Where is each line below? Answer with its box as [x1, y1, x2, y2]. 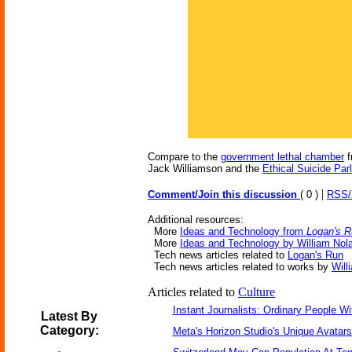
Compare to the [148, 151, 221, 163]
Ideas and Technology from [180, 225, 306, 237]
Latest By [41, 310, 97, 323]
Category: [39, 324, 99, 337]
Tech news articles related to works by [148, 261, 332, 273]
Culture [238, 285, 275, 299]
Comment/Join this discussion [148, 189, 300, 200]
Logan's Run [288, 249, 343, 261]
